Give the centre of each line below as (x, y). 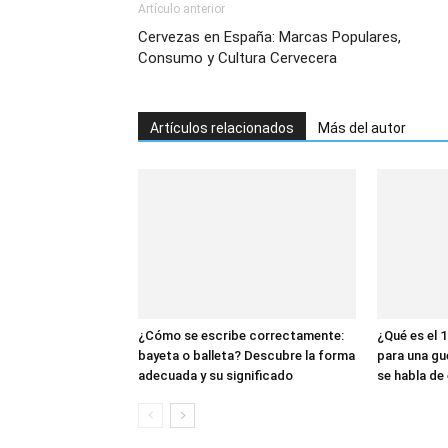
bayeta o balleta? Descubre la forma (246, 355)
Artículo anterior (181, 9)
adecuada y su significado (215, 375)
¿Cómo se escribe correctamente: (241, 335)
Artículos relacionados (222, 128)
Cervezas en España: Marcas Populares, (269, 37)
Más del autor (362, 128)
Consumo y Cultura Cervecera (237, 58)
